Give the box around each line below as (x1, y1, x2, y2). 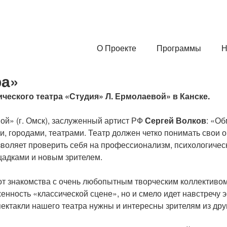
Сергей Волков (145, 115, 206, 126)
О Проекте (97, 42, 136, 54)
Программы (157, 42, 201, 54)
